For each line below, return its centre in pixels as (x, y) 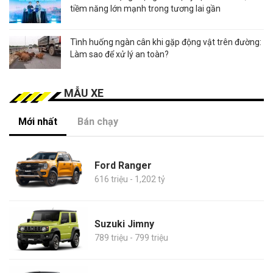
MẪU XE (84, 93)
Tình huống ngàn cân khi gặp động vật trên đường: (166, 42)
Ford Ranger (123, 165)
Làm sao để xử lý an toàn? (119, 55)
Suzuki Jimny (124, 224)
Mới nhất (38, 122)
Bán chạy (98, 122)
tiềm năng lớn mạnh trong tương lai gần (145, 9)
